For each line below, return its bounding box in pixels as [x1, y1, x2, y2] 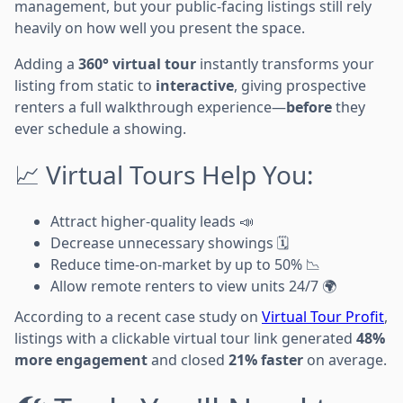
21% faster [228, 349, 303, 370]
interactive [156, 75, 234, 95]
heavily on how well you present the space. [14, 17, 305, 38]
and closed [148, 349, 228, 370]
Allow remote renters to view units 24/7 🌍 [50, 275, 336, 296]
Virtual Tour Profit [262, 306, 384, 327]
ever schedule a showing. [14, 118, 186, 139]
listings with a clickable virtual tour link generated [14, 327, 356, 348]
